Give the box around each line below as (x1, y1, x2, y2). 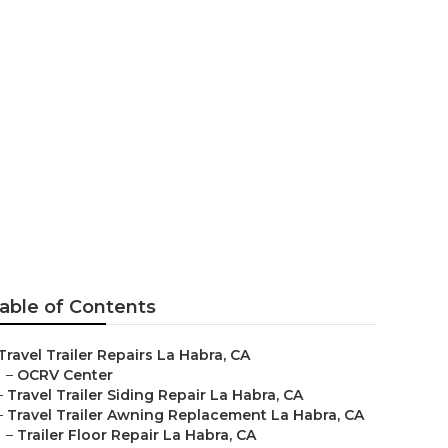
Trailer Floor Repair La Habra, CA (17, 426, 256, 444)
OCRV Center (17, 366, 113, 384)
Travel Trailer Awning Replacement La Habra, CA (7, 406, 364, 424)
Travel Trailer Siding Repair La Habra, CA (7, 386, 303, 404)
